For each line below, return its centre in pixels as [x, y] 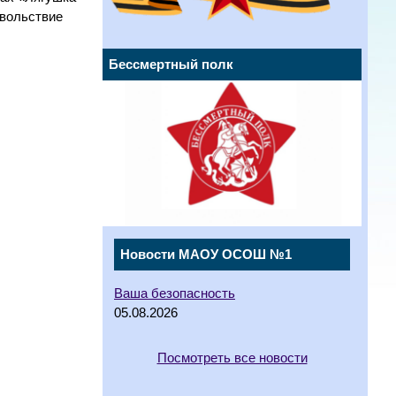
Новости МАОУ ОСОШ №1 [206, 255]
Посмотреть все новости [232, 358]
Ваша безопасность [175, 294]
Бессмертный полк [171, 65]
